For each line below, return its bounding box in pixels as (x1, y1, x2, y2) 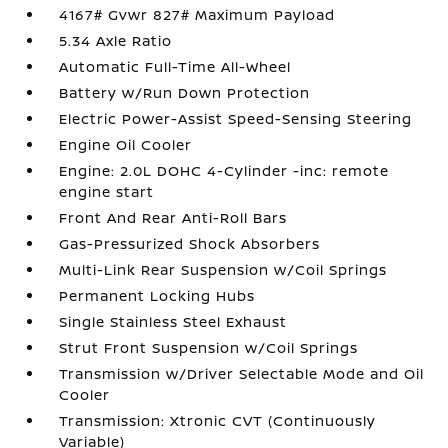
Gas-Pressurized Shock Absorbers (59, 234, 321, 253)
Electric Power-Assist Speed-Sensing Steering (59, 109, 413, 128)
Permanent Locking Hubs (59, 286, 256, 305)
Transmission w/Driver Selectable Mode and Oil (59, 364, 425, 383)
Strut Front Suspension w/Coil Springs (59, 338, 359, 357)
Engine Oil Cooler (59, 135, 193, 154)
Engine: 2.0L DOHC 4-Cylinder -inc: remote (59, 161, 390, 180)
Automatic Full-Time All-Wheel (59, 57, 292, 76)
